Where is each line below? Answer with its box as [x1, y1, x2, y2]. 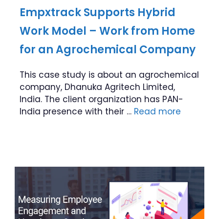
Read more [134, 106, 181, 117]
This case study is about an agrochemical [20, 69, 199, 81]
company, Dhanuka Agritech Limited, [20, 81, 175, 93]
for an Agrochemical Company [20, 42, 196, 57]
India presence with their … [20, 106, 134, 117]
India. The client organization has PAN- [20, 93, 183, 105]
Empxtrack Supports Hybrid [20, 5, 175, 20]
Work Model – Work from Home [20, 23, 195, 39]
